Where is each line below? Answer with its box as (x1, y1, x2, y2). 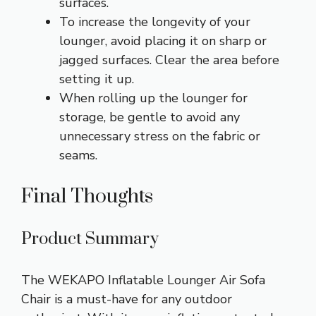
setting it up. (59, 71, 134, 88)
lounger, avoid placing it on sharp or (59, 32, 267, 50)
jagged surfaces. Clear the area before (59, 51, 279, 69)
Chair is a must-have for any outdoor (21, 291, 232, 308)
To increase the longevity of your (59, 13, 250, 31)
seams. (59, 147, 97, 164)
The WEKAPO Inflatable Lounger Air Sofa (21, 272, 265, 289)
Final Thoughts (21, 184, 153, 209)
